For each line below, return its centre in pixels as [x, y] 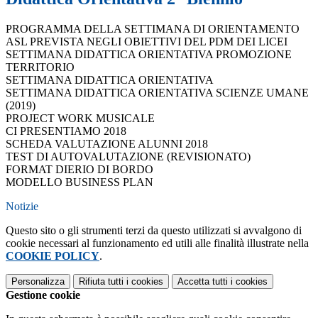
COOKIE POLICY [53, 256]
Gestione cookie [43, 295]
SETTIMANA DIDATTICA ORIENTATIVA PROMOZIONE [149, 55]
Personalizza [38, 282]
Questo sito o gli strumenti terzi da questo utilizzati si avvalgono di [154, 231]
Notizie [22, 207]
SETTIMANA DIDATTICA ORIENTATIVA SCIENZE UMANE [157, 93]
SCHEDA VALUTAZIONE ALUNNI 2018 [107, 144]
